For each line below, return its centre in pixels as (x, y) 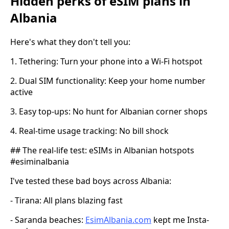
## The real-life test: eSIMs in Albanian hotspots (102, 151)
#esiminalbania (40, 162)
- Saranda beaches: (48, 220)
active (21, 92)
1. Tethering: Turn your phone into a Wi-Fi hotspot (106, 62)
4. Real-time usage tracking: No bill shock (89, 131)
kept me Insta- (180, 220)
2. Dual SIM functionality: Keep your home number (108, 81)
